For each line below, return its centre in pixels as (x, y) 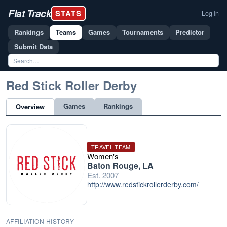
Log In (210, 13)
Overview (30, 107)
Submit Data (33, 46)
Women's (103, 156)
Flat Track (30, 13)
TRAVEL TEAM (111, 147)
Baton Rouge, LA (120, 165)
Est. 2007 (103, 175)
